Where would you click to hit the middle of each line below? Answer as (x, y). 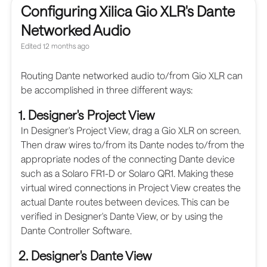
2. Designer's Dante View (85, 255)
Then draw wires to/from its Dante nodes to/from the (133, 144)
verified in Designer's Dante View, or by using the (122, 216)
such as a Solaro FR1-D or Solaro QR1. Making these (127, 173)
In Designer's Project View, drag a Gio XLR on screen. (131, 130)
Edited (31, 46)
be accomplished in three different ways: (107, 89)
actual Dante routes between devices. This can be (125, 201)
